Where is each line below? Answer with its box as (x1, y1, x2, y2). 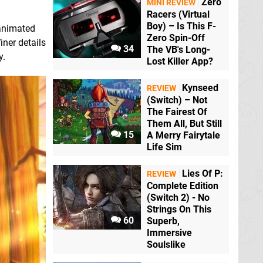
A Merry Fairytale (147, 130, 220, 141)
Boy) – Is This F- (147, 21, 216, 32)
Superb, (147, 215, 180, 227)
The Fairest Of (147, 106, 207, 118)
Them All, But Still (147, 118, 222, 130)
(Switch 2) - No (147, 192, 210, 204)
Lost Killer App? (147, 56, 213, 68)
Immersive (147, 227, 192, 239)
